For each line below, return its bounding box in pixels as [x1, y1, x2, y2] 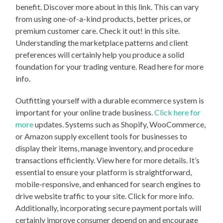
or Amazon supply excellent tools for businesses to [15, 131, 188, 141]
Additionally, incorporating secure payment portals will [15, 203, 202, 213]
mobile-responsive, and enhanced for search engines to [15, 179, 201, 189]
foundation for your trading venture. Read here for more [15, 61, 204, 71]
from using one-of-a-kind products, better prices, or [15, 13, 192, 23]
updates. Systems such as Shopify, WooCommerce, [33, 119, 206, 129]
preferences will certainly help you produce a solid [15, 49, 185, 59]
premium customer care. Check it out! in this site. [15, 25, 180, 35]
